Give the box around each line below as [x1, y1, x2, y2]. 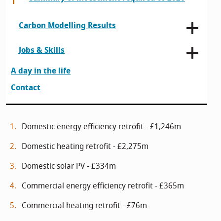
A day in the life [11, 65, 71, 77]
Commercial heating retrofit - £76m [22, 200, 147, 212]
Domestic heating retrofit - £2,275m [22, 141, 148, 152]
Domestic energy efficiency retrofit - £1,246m [22, 121, 181, 133]
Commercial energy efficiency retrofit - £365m [22, 180, 184, 192]
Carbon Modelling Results [19, 20, 116, 32]
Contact [11, 82, 40, 94]
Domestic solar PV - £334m [22, 160, 116, 172]
